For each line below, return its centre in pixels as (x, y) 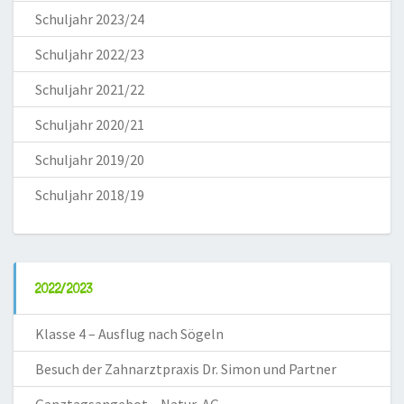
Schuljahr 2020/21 (90, 124)
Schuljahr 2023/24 (90, 18)
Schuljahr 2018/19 (90, 194)
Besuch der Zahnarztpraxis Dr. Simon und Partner (186, 368)
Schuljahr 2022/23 (90, 54)
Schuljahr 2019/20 (90, 159)
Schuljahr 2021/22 (90, 89)
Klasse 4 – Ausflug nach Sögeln (129, 333)
